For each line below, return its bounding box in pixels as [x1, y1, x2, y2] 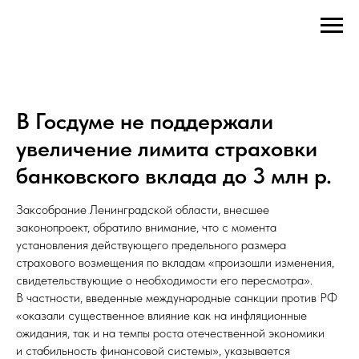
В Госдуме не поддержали [16, 107, 273, 135]
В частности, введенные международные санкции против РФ [16, 290, 337, 305]
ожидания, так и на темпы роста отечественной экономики [16, 325, 325, 341]
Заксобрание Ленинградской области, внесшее [16, 202, 269, 217]
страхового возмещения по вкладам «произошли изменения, [16, 255, 334, 270]
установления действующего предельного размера [16, 237, 286, 252]
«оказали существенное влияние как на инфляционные [16, 308, 307, 323]
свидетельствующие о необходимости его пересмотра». [16, 272, 313, 288]
